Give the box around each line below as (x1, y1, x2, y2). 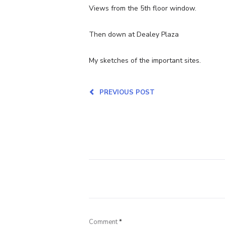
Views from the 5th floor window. (89, 3, 196, 13)
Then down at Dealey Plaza (89, 29, 179, 39)
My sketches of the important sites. (89, 55, 201, 65)
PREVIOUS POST (95, 87, 155, 97)
